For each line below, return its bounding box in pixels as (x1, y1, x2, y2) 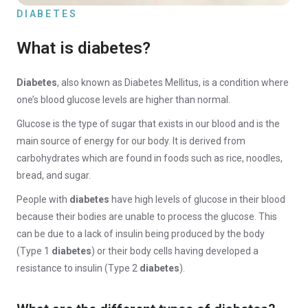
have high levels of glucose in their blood (109, 194, 285, 205)
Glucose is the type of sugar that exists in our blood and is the (16, 118, 280, 129)
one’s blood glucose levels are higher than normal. (16, 94, 230, 105)
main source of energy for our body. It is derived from (16, 135, 245, 146)
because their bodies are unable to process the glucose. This (16, 211, 277, 222)
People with (16, 194, 69, 205)
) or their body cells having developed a (91, 245, 258, 256)
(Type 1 (16, 245, 52, 256)
